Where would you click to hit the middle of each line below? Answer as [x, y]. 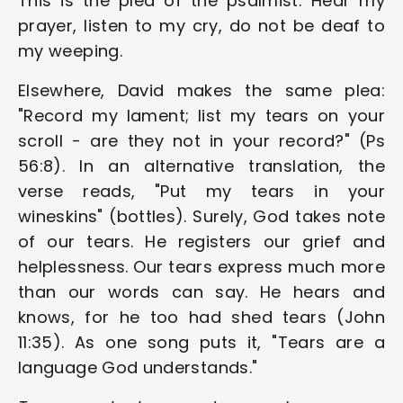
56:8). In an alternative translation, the [201, 166]
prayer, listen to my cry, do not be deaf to [201, 26]
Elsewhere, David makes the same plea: [201, 90]
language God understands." [138, 367]
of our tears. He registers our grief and [201, 242]
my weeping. [70, 51]
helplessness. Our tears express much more [201, 267]
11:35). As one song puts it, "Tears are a [201, 342]
